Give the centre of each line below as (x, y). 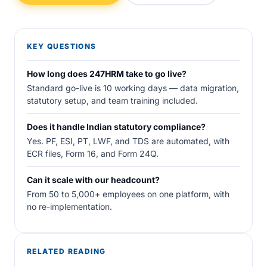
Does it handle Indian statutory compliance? (116, 127)
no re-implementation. (69, 207)
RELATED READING (66, 251)
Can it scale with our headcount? (93, 180)
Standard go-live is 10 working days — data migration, (133, 88)
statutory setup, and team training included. (112, 100)
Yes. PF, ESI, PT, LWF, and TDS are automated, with (128, 141)
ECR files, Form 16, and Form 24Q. (93, 153)
